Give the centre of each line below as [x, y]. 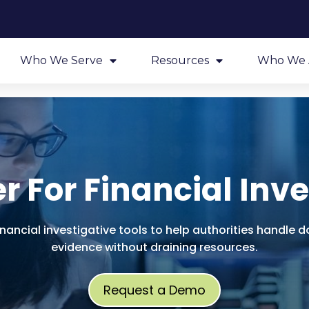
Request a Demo [154, 290]
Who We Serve [62, 60]
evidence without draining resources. [154, 247]
